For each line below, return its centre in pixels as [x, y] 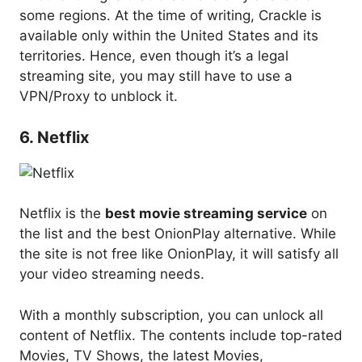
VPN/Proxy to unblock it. [99, 97]
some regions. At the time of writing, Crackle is [170, 16]
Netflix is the [62, 214]
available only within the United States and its [169, 36]
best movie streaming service [206, 214]
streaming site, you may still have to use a [156, 76]
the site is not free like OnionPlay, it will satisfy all [179, 254]
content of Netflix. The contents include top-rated [181, 335]
